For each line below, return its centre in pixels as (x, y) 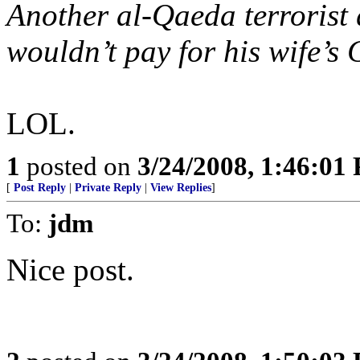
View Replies (181, 188)
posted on (79, 166)
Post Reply (40, 188)
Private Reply (108, 188)
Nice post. (70, 270)
